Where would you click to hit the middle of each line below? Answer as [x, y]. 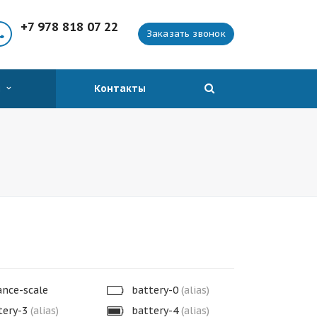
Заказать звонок [186, 34]
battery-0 [155, 290]
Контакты [120, 88]
